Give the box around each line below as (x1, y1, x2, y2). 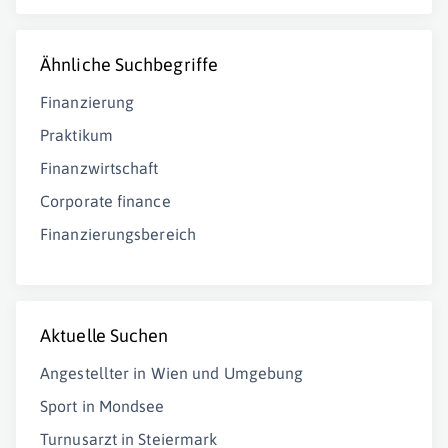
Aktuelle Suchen (40, 325, 169, 346)
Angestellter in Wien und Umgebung (40, 364, 304, 382)
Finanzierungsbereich (40, 225, 196, 243)
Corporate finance (40, 192, 171, 210)
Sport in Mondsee (40, 397, 165, 415)
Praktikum (40, 126, 113, 144)
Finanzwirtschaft (40, 159, 159, 177)
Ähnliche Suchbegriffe (40, 54, 219, 75)
